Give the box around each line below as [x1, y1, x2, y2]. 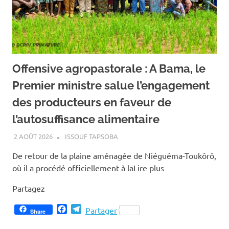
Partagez [12, 212, 45, 222]
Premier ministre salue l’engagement [12, 108, 210, 122]
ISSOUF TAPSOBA [64, 161, 118, 170]
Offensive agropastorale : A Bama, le [12, 91, 205, 105]
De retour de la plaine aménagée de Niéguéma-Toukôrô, [12, 179, 216, 190]
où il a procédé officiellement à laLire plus [12, 191, 164, 202]
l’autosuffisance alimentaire [12, 142, 159, 155]
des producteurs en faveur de [12, 125, 171, 139]
